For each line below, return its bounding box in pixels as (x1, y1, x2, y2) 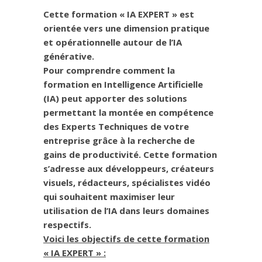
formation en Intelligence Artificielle (43, 78, 203, 91)
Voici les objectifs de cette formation (43, 233, 209, 245)
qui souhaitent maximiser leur (43, 191, 175, 203)
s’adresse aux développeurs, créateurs (43, 163, 214, 175)
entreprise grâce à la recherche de (43, 135, 195, 147)
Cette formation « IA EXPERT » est (43, 8, 194, 20)
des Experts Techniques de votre (43, 120, 189, 133)
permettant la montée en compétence (43, 106, 213, 119)
